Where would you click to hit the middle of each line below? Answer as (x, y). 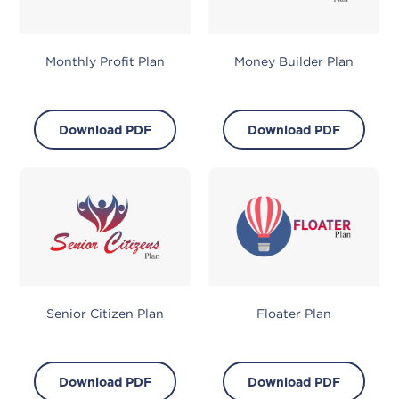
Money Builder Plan (293, 62)
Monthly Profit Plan (106, 62)
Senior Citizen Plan (106, 314)
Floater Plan (293, 314)
